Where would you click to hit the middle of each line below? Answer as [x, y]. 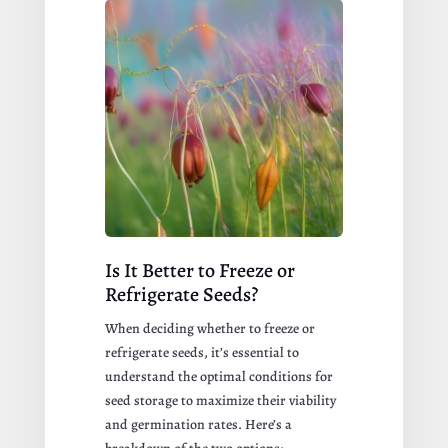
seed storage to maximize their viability [220, 401]
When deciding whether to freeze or [209, 329]
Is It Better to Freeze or [199, 271]
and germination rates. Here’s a [198, 425]
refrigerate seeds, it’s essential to [201, 353]
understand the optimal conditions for [218, 377]
